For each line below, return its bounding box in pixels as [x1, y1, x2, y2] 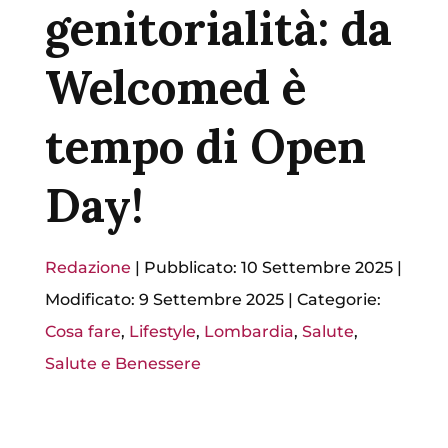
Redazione [44, 258, 131, 278]
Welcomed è [44, 58, 306, 118]
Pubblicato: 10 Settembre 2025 [143, 258, 393, 278]
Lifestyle [128, 322, 196, 342]
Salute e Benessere [44, 354, 201, 374]
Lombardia [203, 322, 294, 342]
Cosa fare [44, 322, 121, 342]
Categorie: [296, 290, 381, 310]
